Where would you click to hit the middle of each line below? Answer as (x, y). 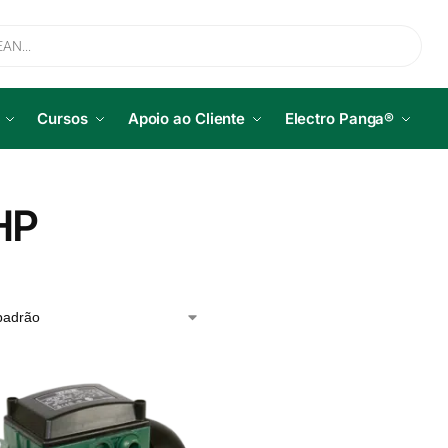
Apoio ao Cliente (186, 118)
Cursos (62, 118)
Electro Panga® (339, 118)
